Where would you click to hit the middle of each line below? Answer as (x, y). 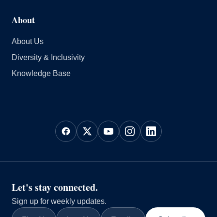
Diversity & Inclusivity (48, 58)
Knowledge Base (41, 74)
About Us (28, 42)
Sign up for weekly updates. (59, 201)
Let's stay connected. (55, 187)
